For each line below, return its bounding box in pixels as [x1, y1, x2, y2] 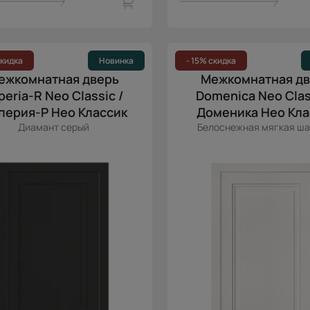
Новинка [99, 55, 134, 66]
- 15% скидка [186, 55, 236, 66]
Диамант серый [17, 120, 89, 134]
